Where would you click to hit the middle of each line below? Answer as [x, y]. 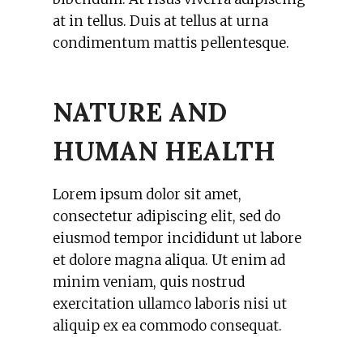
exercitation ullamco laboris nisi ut [170, 304]
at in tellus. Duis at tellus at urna [160, 21]
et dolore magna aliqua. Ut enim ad [169, 260]
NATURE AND [140, 112]
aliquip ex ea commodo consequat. [167, 326]
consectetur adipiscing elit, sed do [167, 216]
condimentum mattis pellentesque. [171, 43]
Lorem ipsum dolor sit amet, [147, 194]
